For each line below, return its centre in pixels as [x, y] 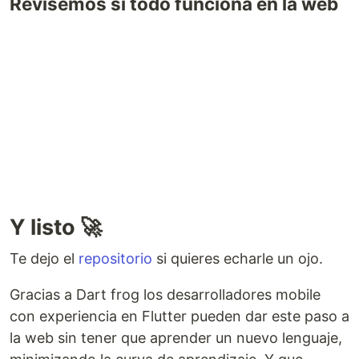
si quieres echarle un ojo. [238, 258]
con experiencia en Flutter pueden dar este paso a [179, 316]
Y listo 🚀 [56, 227]
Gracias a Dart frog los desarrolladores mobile [165, 294]
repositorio [115, 258]
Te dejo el [44, 258]
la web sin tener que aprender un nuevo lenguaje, [176, 337]
